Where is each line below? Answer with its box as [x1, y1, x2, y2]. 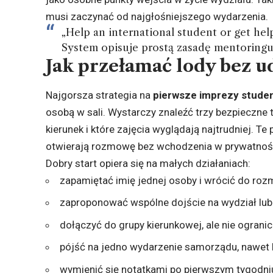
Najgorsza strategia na [46, 88, 154, 101]
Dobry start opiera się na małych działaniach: [46, 157, 251, 169]
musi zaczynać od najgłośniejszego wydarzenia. [46, 10, 269, 23]
